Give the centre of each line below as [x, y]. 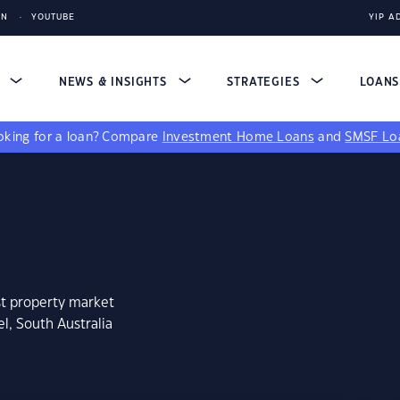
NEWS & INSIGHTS [115, 82]
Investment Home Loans [238, 137]
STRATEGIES [266, 82]
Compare [132, 137]
